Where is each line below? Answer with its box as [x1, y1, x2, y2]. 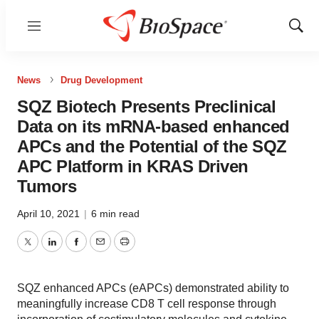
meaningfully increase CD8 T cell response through [17, 298, 276, 310]
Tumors [17, 177, 76, 196]
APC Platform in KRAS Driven [17, 157, 249, 176]
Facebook [75, 244, 126, 256]
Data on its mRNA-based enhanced [17, 117, 290, 136]
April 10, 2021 [17, 208, 83, 219]
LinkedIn [51, 244, 95, 256]
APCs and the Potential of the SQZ [17, 137, 287, 156]
